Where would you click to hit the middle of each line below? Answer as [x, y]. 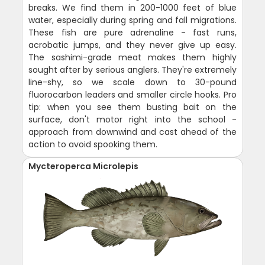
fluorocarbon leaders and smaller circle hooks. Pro [132, 95]
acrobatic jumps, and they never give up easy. [132, 45]
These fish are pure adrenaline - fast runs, [132, 33]
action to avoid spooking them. [93, 145]
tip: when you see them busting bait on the [132, 107]
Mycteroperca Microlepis [84, 167]
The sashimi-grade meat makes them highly [132, 58]
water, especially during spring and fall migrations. [132, 20]
